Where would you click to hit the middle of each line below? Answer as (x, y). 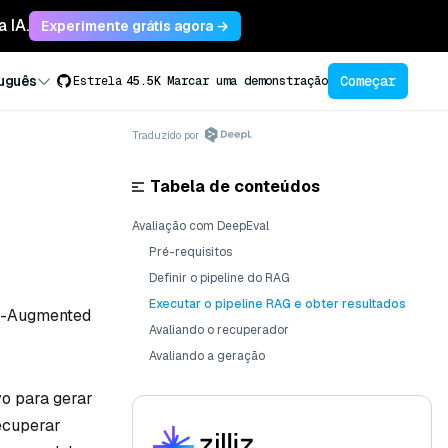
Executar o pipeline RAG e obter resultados (277, 304)
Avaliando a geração (207, 356)
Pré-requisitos (190, 252)
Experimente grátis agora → (135, 26)
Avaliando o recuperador (219, 330)
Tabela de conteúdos (235, 186)
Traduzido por (165, 134)
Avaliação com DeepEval (200, 226)
